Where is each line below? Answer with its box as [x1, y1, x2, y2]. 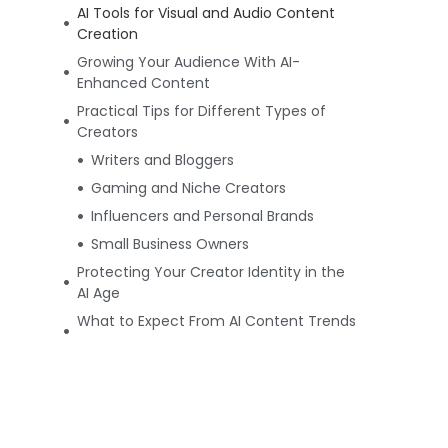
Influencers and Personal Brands [91, 205, 315, 226]
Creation [77, 23, 139, 44]
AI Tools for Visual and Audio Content [77, 2, 336, 23]
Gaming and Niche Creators [91, 177, 287, 198]
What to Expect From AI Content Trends [77, 310, 357, 331]
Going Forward [77, 331, 178, 352]
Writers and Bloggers [91, 149, 235, 170]
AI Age [77, 282, 121, 303]
